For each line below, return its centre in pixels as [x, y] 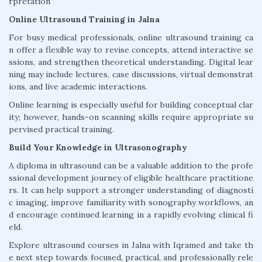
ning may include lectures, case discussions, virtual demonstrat [131, 75]
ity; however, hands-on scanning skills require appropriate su [131, 117]
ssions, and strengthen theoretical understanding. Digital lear [131, 62]
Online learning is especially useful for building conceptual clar [131, 105]
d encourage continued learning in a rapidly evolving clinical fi [131, 215]
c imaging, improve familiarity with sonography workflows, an [131, 203]
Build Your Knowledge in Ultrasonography [98, 148]
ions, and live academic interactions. [78, 87]
